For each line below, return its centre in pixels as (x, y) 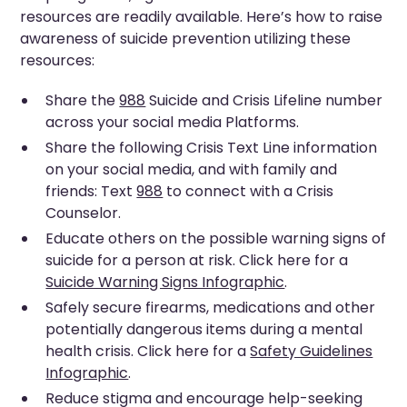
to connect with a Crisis (248, 191)
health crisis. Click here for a (148, 351)
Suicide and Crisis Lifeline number (264, 100)
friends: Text (91, 191)
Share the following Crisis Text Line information (212, 147)
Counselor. (84, 213)
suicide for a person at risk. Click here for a (197, 260)
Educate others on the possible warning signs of (216, 238)
